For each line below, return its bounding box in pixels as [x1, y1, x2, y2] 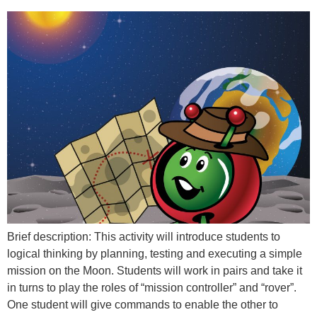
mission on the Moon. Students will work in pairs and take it [7, 264, 302, 277]
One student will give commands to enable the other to [7, 298, 278, 311]
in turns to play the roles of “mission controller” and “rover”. [7, 281, 296, 294]
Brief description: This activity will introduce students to [7, 230, 280, 243]
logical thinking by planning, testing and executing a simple [7, 247, 302, 260]
